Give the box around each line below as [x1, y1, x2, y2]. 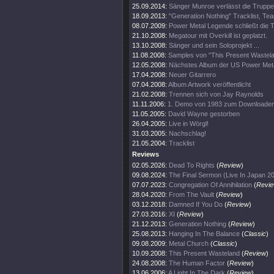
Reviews [132, 150, 159, 158]
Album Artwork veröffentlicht [168, 81, 251, 88]
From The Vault [169, 191, 214, 198]
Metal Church [169, 240, 209, 247]
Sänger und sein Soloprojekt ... [169, 42, 259, 49]
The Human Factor [169, 259, 225, 267]
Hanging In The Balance [169, 230, 240, 237]
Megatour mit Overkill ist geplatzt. [169, 32, 267, 39]
